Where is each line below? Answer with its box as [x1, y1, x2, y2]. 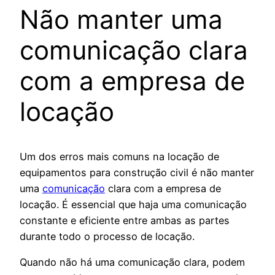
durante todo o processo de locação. [20, 230, 195, 242]
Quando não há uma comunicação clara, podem [20, 256, 245, 269]
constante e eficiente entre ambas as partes [20, 214, 230, 227]
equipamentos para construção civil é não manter [20, 166, 254, 179]
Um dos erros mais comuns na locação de [20, 150, 219, 163]
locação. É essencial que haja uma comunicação [20, 198, 247, 211]
